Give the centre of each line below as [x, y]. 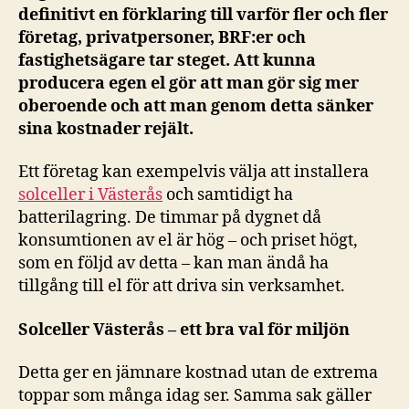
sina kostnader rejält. [108, 129]
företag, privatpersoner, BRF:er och [162, 37]
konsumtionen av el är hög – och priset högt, [188, 241]
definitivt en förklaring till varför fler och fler [203, 15]
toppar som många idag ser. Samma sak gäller [195, 396]
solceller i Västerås [90, 195]
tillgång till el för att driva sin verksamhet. [184, 286]
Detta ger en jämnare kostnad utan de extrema [198, 373]
